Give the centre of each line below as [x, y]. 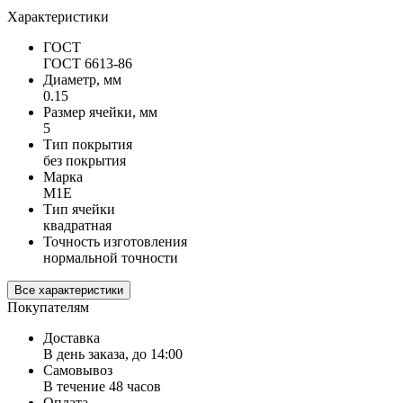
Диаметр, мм [82, 79]
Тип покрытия [88, 144]
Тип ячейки [79, 209]
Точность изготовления [115, 241]
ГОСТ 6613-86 [88, 63]
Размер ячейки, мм [100, 112]
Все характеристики [69, 290]
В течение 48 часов [102, 386]
